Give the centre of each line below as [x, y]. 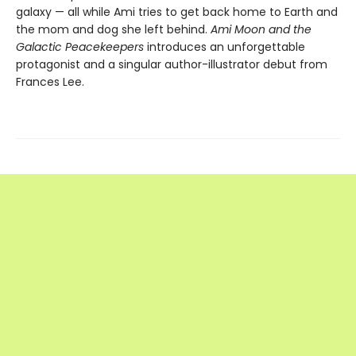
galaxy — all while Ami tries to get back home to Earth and [177, 12]
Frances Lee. [50, 82]
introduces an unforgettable [224, 47]
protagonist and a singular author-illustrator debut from [172, 65]
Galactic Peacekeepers [80, 47]
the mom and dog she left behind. [112, 30]
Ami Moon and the [259, 30]
